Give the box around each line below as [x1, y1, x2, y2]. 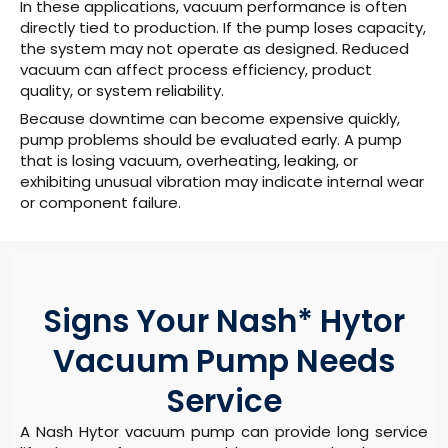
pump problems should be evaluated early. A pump [20, 129, 402, 151]
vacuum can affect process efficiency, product [20, 58, 372, 80]
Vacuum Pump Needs [53, 338, 395, 383]
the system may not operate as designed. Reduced [20, 37, 409, 59]
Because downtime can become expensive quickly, [20, 108, 400, 130]
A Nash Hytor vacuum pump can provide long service [20, 420, 428, 442]
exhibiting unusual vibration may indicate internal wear [20, 171, 424, 193]
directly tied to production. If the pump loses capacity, [20, 16, 426, 38]
